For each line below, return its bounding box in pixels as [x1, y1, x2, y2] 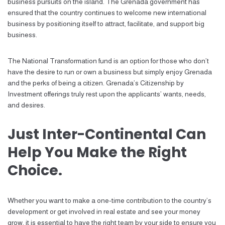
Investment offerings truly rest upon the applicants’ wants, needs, [8, 90, 206, 98]
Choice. [8, 161, 62, 180]
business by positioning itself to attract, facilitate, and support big [8, 20, 204, 28]
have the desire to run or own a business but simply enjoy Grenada [8, 68, 212, 76]
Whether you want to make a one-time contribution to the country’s [8, 196, 211, 204]
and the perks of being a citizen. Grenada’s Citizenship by [8, 79, 184, 87]
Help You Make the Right [8, 143, 187, 162]
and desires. [8, 101, 48, 109]
